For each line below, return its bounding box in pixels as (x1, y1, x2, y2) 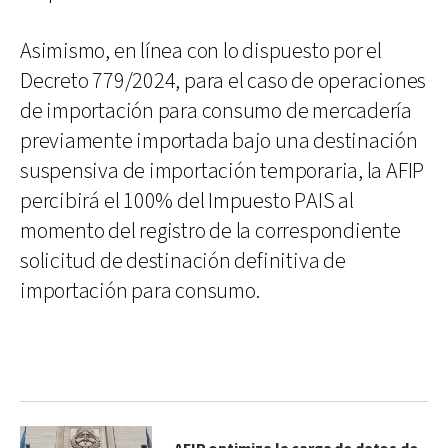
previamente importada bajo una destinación (20, 126, 418, 156)
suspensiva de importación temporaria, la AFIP (20, 156, 425, 186)
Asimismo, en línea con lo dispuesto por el (20, 36, 382, 66)
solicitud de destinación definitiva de (20, 246, 346, 276)
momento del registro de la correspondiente (20, 216, 401, 246)
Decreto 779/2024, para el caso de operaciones (20, 66, 427, 96)
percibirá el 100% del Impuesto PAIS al (20, 186, 354, 216)
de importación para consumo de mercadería (20, 96, 412, 126)
